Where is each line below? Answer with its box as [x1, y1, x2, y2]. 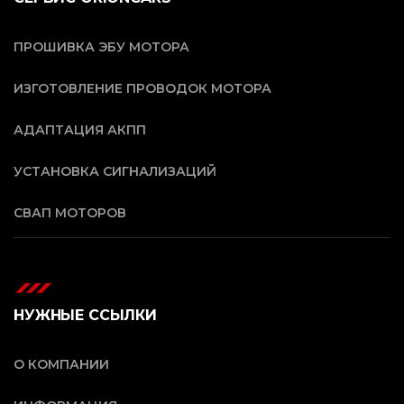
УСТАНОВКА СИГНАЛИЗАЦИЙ [14, 162, 216, 179]
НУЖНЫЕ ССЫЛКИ [14, 306, 157, 324]
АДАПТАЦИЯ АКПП [14, 121, 146, 138]
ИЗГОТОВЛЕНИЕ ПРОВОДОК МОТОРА [14, 79, 271, 96]
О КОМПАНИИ [14, 355, 109, 372]
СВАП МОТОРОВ [14, 204, 126, 221]
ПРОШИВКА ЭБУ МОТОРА [14, 38, 189, 55]
